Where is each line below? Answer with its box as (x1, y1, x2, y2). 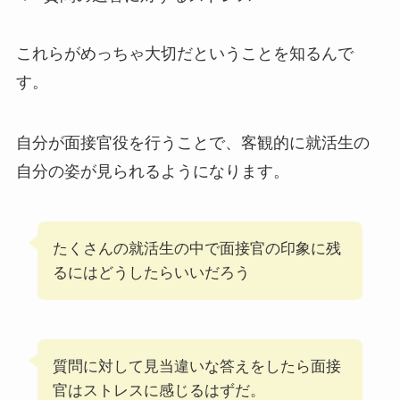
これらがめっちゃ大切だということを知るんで (15, 45, 354, 63)
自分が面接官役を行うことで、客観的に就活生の (15, 134, 370, 153)
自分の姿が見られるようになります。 (15, 162, 289, 181)
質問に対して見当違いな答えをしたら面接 (52, 357, 341, 375)
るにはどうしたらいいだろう (52, 263, 250, 281)
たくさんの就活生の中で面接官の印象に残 (52, 239, 341, 257)
